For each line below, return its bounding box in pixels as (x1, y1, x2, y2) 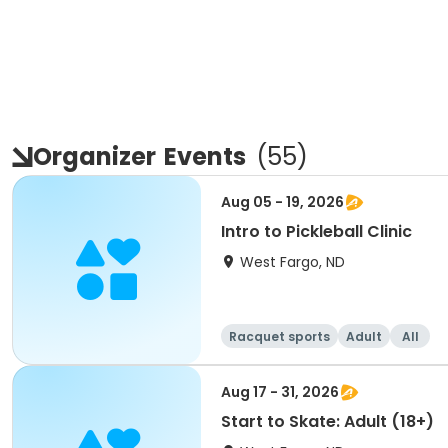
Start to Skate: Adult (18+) (221, 410, 434, 433)
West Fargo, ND (240, 252, 345, 272)
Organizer (33, 140, 156, 173)
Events (164, 140, 246, 173)
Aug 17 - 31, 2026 (221, 382, 339, 402)
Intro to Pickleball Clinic (221, 220, 412, 243)
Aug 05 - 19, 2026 (221, 192, 344, 212)
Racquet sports (229, 328, 330, 345)
